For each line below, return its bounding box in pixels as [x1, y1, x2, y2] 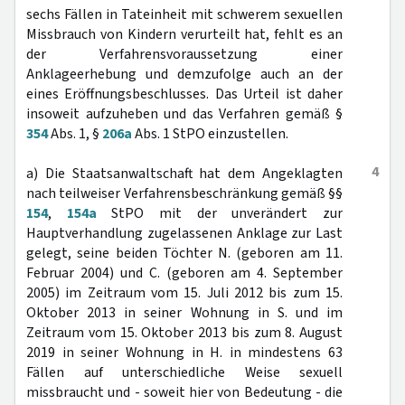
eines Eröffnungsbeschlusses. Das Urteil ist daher [26, 84, 343, 104]
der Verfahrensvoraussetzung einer [26, 44, 343, 64]
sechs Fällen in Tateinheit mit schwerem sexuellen [26, 5, 343, 24]
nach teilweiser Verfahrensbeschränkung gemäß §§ [26, 184, 343, 203]
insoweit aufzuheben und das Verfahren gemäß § [26, 104, 343, 124]
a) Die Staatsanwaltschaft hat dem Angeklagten [26, 164, 343, 184]
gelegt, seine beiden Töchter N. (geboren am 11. [26, 243, 343, 263]
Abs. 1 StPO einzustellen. [132, 124, 288, 144]
